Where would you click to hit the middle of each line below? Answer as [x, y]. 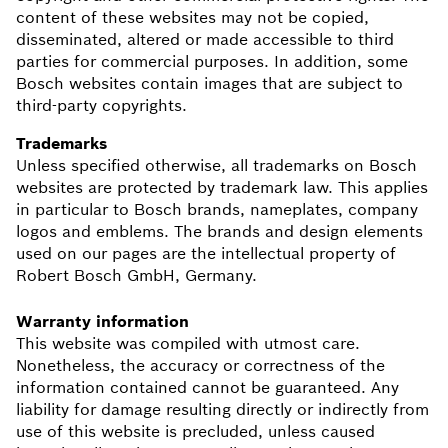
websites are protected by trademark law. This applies [222, 187]
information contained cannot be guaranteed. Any [207, 387]
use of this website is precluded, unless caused [195, 431]
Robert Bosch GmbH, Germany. [136, 275]
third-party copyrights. [101, 105]
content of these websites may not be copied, [192, 17]
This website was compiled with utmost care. [188, 343]
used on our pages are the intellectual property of [206, 253]
